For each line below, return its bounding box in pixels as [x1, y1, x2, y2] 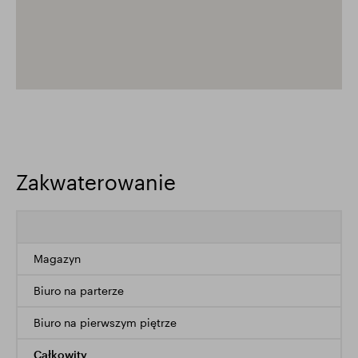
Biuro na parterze [34, 284, 124, 297]
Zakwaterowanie [16, 169, 176, 194]
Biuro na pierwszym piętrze [34, 316, 177, 329]
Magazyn [34, 252, 81, 265]
